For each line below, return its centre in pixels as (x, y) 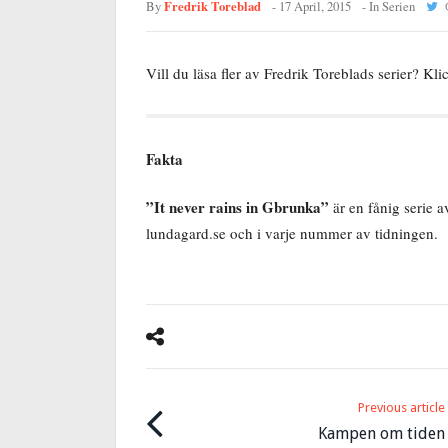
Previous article (402, 407)
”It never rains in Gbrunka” (237, 206)
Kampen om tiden (382, 433)
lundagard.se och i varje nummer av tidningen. (292, 232)
